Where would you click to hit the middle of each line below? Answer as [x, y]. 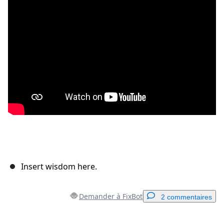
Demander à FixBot [111, 196]
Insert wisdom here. [59, 167]
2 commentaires [186, 197]
